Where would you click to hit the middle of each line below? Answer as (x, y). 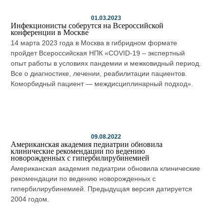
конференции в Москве (50, 33)
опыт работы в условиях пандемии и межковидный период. (106, 64)
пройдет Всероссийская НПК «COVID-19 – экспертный (98, 53)
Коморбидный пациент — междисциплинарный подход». (102, 84)
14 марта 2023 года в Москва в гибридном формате (94, 43)
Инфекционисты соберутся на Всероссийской (87, 26)
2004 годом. (30, 199)
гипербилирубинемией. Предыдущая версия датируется (102, 189)
